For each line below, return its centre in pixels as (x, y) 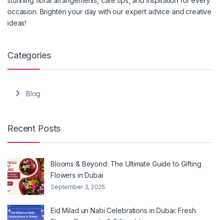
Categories (29, 55)
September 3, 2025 (78, 187)
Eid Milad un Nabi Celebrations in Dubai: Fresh (123, 211)
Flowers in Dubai (77, 175)
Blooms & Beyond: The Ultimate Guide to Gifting (126, 164)
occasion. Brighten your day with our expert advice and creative (110, 12)
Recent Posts (34, 128)
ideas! (17, 23)
